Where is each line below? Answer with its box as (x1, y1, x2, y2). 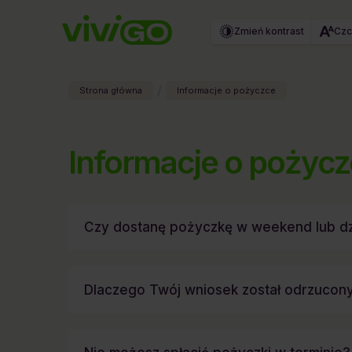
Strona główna (79, 85, 142, 96)
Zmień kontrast (233, 25, 304, 37)
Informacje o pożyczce (177, 85, 276, 96)
